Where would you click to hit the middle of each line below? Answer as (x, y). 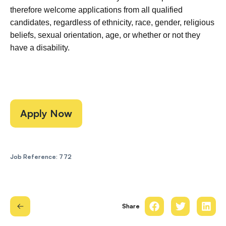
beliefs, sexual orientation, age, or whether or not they (105, 35)
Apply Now (46, 113)
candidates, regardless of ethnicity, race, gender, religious (112, 22)
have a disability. (40, 48)
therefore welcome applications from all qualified (96, 10)
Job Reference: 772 (41, 157)
